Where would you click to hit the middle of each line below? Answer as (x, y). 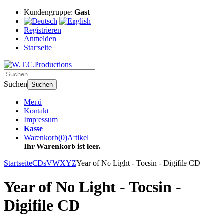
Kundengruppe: (49, 12)
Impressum (41, 120)
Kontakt (36, 111)
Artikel (78, 137)
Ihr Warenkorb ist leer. (62, 146)
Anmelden (40, 39)
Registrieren (42, 30)
